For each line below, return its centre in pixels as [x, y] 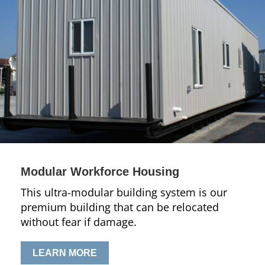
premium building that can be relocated [120, 207]
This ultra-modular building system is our [124, 192]
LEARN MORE [65, 253]
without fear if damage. [79, 222]
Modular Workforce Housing [100, 172]
